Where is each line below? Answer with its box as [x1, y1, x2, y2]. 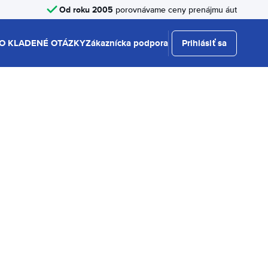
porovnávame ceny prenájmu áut [113, 4, 237, 15]
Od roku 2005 [59, 3, 113, 16]
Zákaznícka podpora [86, 36, 168, 50]
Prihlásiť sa [182, 36, 227, 50]
